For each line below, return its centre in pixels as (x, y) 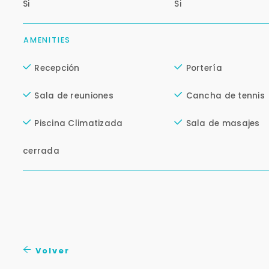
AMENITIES (47, 40)
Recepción (57, 68)
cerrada (41, 151)
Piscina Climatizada (79, 124)
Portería (204, 68)
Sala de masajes (223, 124)
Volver (51, 251)
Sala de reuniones (74, 96)
